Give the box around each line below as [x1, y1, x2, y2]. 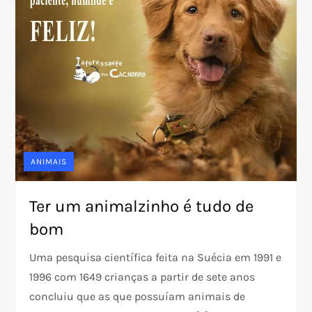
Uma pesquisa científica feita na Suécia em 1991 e [29, 250, 282, 264]
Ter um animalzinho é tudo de [29, 196, 254, 216]
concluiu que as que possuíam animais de [29, 289, 246, 303]
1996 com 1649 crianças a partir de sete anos [29, 270, 256, 283]
